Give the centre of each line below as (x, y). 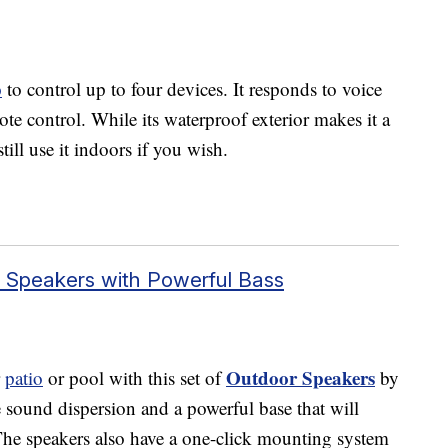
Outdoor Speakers (300, 378)
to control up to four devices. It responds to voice (192, 89)
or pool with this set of (134, 378)
